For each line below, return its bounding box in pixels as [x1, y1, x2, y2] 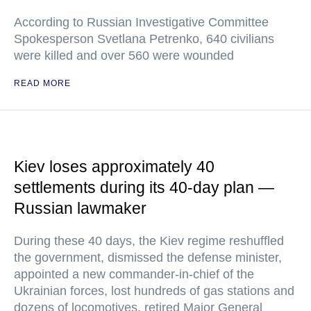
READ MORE [14, 78, 71, 89]
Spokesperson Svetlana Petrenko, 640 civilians [14, 32, 274, 47]
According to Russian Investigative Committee [14, 15, 269, 30]
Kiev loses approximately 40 [14, 158, 215, 176]
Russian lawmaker [14, 199, 146, 218]
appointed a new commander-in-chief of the [14, 267, 254, 282]
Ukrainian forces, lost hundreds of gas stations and [14, 284, 294, 299]
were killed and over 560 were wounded [14, 49, 234, 63]
